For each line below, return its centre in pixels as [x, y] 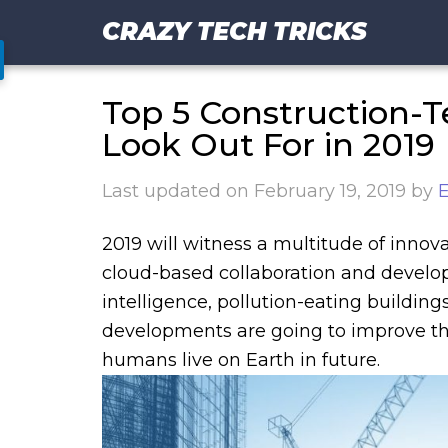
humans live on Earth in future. [241, 360]
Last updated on [178, 191]
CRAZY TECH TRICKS [234, 31]
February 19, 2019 [330, 191]
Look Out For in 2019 [268, 144]
